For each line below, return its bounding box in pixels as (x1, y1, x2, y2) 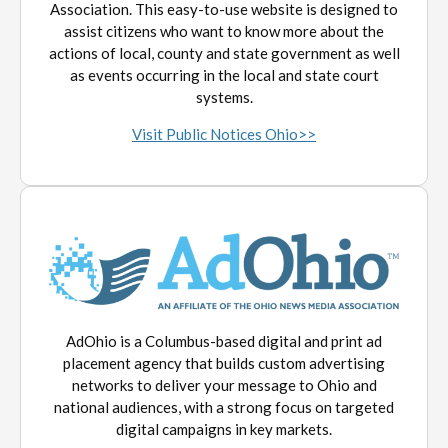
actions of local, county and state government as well (48, 43, 400, 62)
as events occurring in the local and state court (69, 65, 379, 84)
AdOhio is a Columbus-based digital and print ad (66, 332, 382, 351)
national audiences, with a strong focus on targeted (54, 398, 394, 417)
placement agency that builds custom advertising (63, 354, 385, 373)
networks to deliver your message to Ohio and (71, 376, 377, 395)
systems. (195, 87, 253, 106)
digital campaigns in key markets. (116, 420, 332, 439)
